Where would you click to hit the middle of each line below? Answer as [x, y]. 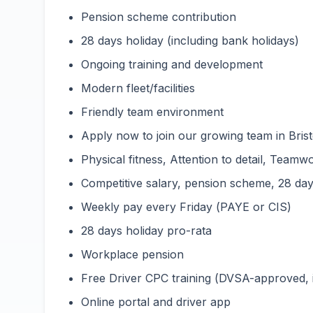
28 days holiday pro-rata [146, 231]
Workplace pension [132, 254]
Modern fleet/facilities [138, 88]
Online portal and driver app [156, 302]
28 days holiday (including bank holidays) [190, 41]
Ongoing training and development [172, 64]
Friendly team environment [152, 112]
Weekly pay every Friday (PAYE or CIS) [186, 207]
